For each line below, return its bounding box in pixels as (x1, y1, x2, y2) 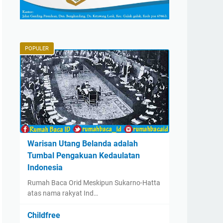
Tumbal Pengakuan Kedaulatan (27, 151, 140, 160)
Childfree (27, 211, 60, 220)
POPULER (25, 45, 49, 52)
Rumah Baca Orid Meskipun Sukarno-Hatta (27, 179, 160, 187)
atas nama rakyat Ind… (27, 189, 98, 197)
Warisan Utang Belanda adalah (27, 139, 138, 148)
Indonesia (27, 163, 63, 172)
